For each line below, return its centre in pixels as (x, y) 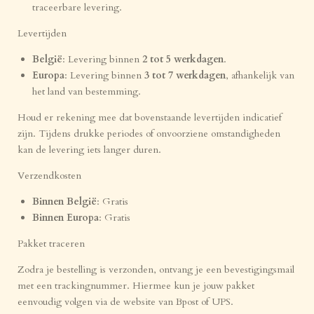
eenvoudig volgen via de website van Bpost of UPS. (125, 302)
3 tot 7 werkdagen (185, 75)
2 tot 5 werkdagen (183, 59)
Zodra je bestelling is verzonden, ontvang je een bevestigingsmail (156, 269)
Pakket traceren (51, 244)
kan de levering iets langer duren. (89, 150)
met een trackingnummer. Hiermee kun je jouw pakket (136, 286)
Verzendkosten (49, 176)
